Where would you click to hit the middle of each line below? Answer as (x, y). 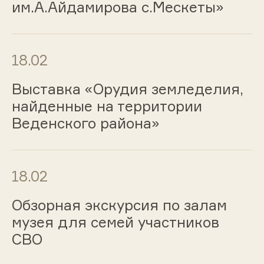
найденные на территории (107, 106)
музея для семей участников (115, 222)
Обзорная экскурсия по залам (119, 205)
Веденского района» (85, 123)
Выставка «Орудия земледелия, (127, 89)
